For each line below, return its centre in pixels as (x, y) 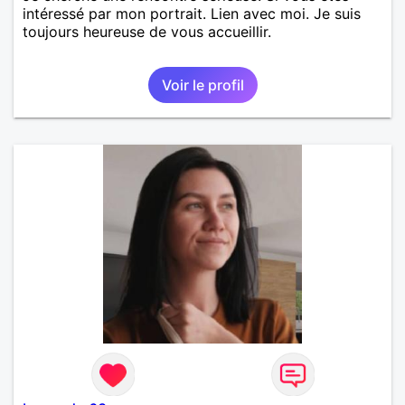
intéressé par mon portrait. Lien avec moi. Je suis (192, 13)
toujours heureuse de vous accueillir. (147, 31)
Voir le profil (202, 85)
